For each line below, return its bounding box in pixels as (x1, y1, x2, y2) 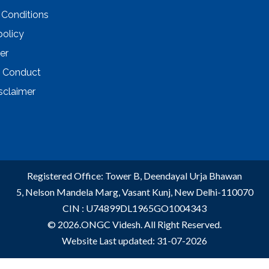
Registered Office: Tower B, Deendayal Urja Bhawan (27, 170, 242, 181)
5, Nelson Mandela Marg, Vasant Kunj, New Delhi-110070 (16, 186, 253, 198)
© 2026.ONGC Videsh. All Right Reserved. (47, 219, 222, 230)
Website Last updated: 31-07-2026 (62, 235, 207, 246)
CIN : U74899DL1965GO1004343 (62, 202, 207, 214)
